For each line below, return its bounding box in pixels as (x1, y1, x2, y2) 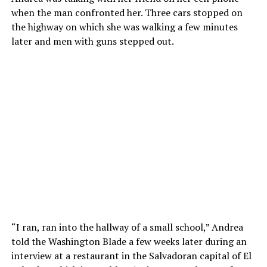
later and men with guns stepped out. (11, 35, 174, 48)
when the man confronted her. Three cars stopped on (11, 6, 243, 20)
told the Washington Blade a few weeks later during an (11, 235, 247, 249)
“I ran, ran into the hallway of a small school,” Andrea (11, 221, 243, 234)
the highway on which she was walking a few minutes (11, 20, 238, 34)
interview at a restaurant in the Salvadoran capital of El (11, 249, 252, 263)
